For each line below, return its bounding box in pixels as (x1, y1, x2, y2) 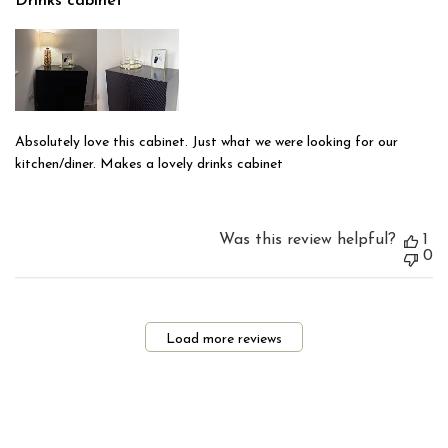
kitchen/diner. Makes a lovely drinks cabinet (15, 157, 283, 173)
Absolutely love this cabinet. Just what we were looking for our (15, 135, 398, 151)
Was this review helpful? (219, 232, 396, 249)
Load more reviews (166, 331, 282, 347)
